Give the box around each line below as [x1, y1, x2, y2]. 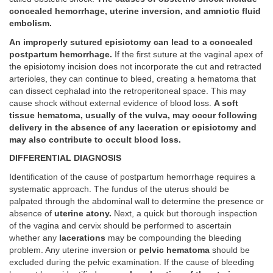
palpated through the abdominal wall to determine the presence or [9, 196, 264, 206]
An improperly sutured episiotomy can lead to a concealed [9, 37, 253, 47]
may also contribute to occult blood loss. [9, 135, 181, 144]
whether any [9, 233, 59, 243]
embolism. [9, 19, 52, 29]
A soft [214, 98, 238, 108]
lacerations [59, 233, 105, 243]
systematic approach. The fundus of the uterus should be [9, 184, 229, 194]
